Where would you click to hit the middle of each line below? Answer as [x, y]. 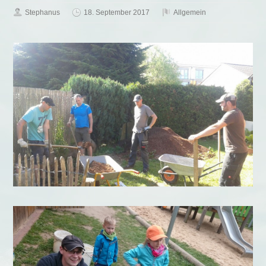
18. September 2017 [117, 12]
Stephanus [43, 12]
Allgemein [190, 12]
